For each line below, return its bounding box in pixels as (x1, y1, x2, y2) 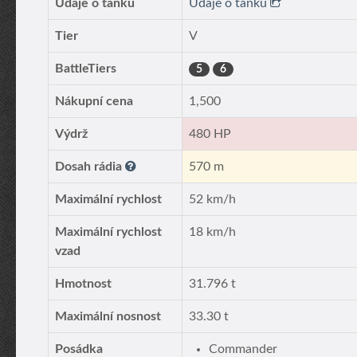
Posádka (55, 343, 103, 355)
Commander (209, 343, 277, 355)
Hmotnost (55, 277, 112, 290)
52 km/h (189, 193, 236, 206)
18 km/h (189, 226, 236, 238)
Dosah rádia (55, 160, 125, 173)
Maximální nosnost (55, 310, 161, 323)
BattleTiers (55, 62, 116, 75)
